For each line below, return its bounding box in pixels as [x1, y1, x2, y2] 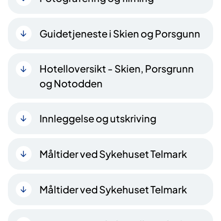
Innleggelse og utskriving [39, 111, 156, 124]
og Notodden [39, 76, 103, 89]
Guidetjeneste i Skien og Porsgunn [39, 27, 200, 39]
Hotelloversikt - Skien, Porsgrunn [39, 62, 194, 74]
